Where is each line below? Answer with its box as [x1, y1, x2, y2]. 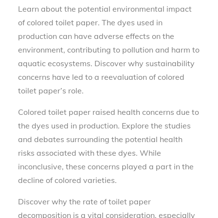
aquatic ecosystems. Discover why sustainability [18, 58, 195, 68]
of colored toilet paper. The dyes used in [18, 17, 163, 27]
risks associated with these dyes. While [18, 147, 162, 158]
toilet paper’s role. [18, 85, 84, 95]
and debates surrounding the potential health [18, 134, 183, 144]
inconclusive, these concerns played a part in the [18, 161, 194, 171]
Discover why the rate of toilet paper [18, 196, 151, 206]
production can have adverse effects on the [18, 31, 175, 41]
